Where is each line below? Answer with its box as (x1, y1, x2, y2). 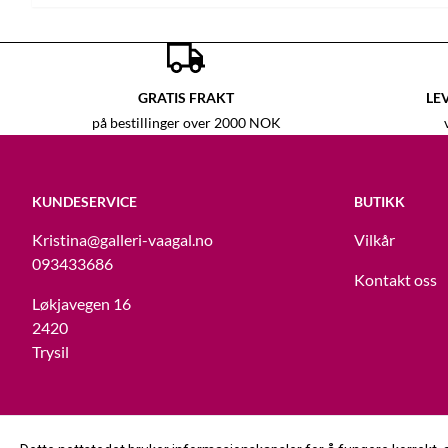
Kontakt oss (354, 270, 437, 290)
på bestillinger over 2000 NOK (91, 115, 281, 132)
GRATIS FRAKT (138, 89, 234, 107)
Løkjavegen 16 (32, 294, 131, 314)
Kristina (32, 230, 87, 250)
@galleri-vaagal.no (87, 230, 213, 250)
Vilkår (354, 230, 395, 250)
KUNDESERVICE (32, 193, 137, 211)
